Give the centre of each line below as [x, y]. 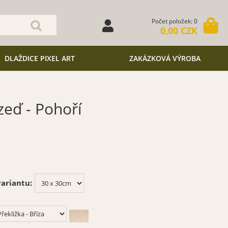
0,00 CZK [179, 31]
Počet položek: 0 [175, 21]
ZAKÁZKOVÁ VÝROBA [165, 58]
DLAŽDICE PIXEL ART [39, 58]
